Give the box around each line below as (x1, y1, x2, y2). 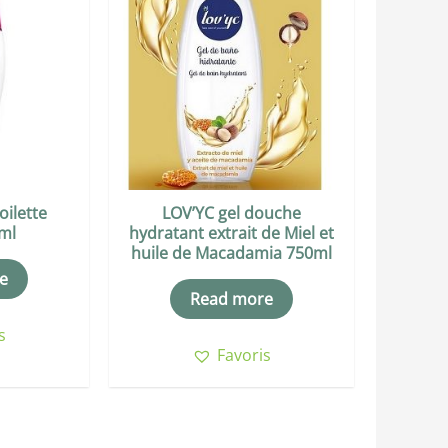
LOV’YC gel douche (162, 202, 302, 225)
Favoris (217, 344, 272, 367)
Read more (190, 288, 274, 311)
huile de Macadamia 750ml (131, 242, 333, 265)
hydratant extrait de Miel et (129, 222, 335, 245)
